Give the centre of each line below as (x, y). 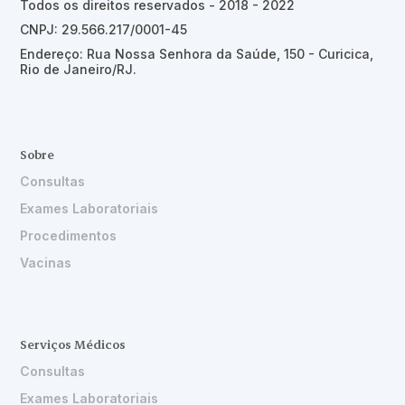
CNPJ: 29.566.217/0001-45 (104, 29)
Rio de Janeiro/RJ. (79, 69)
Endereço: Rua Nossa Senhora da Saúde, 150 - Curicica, (197, 54)
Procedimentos (69, 235)
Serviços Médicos (73, 344)
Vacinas (46, 263)
